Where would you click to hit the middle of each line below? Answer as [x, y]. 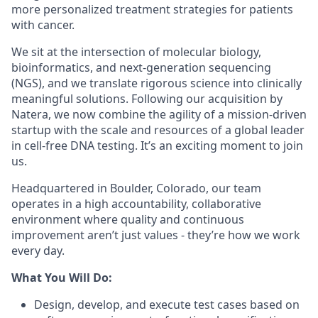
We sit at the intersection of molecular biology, [136, 52]
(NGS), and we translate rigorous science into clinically [157, 83]
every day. [38, 251]
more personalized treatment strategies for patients [152, 9]
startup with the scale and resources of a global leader [158, 130]
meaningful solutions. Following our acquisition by [147, 99]
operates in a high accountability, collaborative [136, 204]
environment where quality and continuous [128, 219]
